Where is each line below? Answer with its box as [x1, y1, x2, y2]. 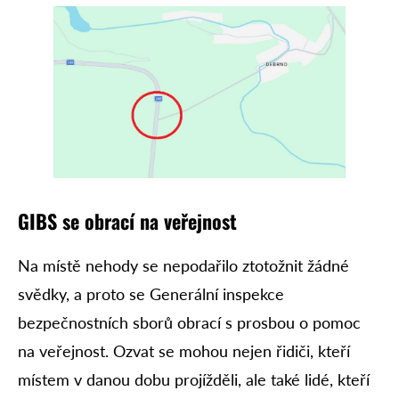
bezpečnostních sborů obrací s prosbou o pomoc [18, 312, 361, 332]
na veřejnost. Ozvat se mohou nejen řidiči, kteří [18, 340, 350, 361]
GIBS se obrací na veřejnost [18, 206, 237, 235]
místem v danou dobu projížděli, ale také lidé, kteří [18, 369, 370, 389]
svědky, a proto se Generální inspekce [18, 283, 284, 304]
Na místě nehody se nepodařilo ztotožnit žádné [18, 255, 349, 275]
